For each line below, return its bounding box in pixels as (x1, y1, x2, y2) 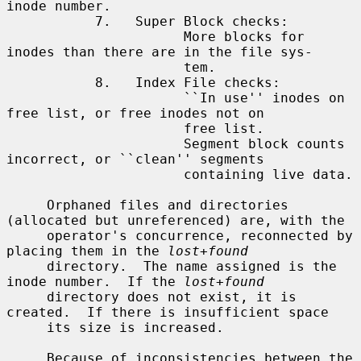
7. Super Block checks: (6, 13, 95, 29)
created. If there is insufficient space (6, 304, 329, 320)
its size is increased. (6, 319, 47, 335)
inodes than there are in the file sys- (6, 44, 313, 60)
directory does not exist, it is (6, 288, 47, 305)
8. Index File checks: (6, 74, 95, 90)
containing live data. (6, 166, 184, 182)
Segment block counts (6, 135, 184, 151)
